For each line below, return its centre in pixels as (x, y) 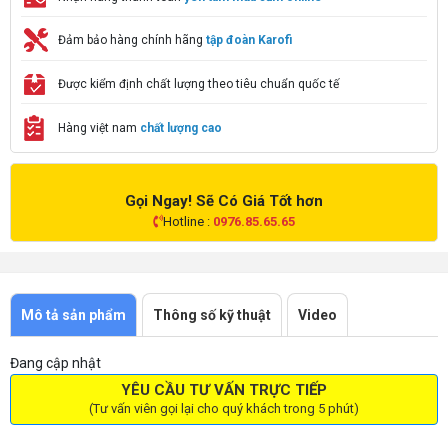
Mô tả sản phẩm (73, 314)
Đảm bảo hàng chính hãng (132, 40)
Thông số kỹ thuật (212, 314)
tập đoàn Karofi (249, 40)
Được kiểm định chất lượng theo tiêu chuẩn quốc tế (198, 83)
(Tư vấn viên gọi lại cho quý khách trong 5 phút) (224, 408)
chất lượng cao (181, 127)
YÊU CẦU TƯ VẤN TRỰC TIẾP (224, 389)
